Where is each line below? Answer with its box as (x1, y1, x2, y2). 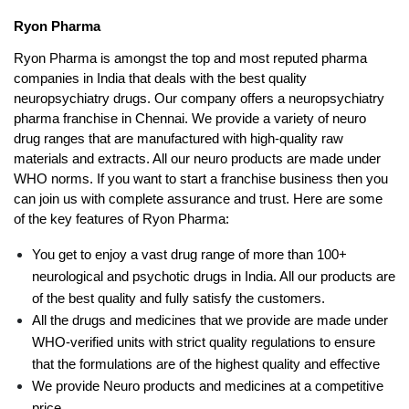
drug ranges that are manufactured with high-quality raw (14, 131, 343, 147)
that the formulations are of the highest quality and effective (32, 357, 380, 372)
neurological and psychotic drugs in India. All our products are (32, 269, 395, 285)
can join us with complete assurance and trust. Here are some (14, 192, 383, 207)
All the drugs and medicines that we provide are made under (32, 313, 388, 329)
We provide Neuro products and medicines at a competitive (32, 379, 383, 394)
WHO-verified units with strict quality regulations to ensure (32, 335, 375, 351)
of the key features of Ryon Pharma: (14, 212, 229, 227)
